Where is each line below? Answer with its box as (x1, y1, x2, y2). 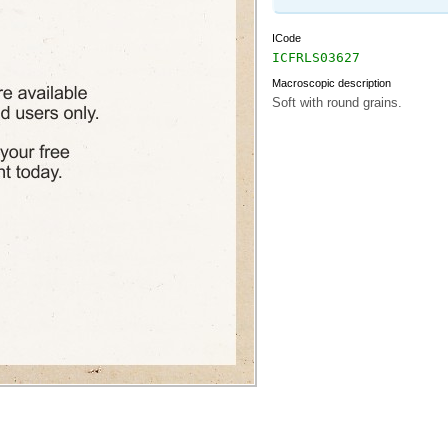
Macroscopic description (271, 77, 391, 89)
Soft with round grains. (271, 95, 402, 110)
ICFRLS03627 (271, 50, 360, 65)
